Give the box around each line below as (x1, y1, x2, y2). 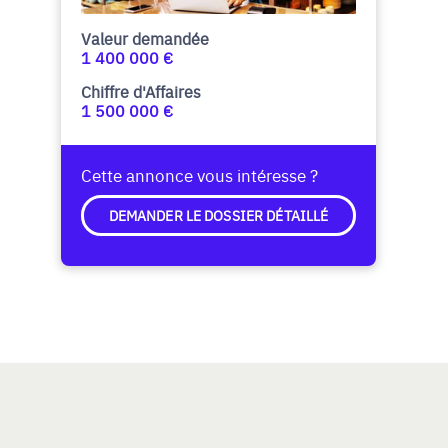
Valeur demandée (81, 26, 209, 49)
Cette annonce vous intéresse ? (81, 162, 318, 186)
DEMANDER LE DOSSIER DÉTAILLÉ (108, 204, 329, 225)
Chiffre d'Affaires (81, 79, 201, 102)
